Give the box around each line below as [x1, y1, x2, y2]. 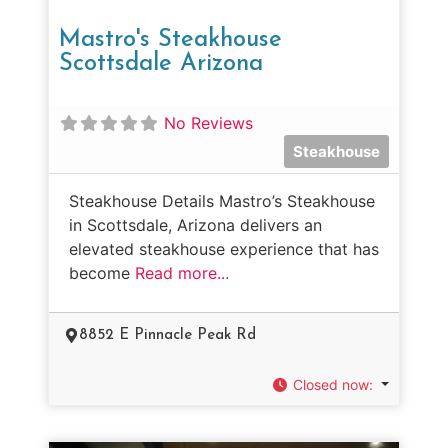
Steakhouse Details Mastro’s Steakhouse [69, 190, 375, 211]
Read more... [135, 262, 229, 283]
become [69, 262, 135, 283]
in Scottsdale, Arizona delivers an [69, 214, 322, 235]
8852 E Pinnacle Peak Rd [79, 327, 256, 343]
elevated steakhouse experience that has [69, 238, 379, 259]
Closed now [293, 375, 370, 393]
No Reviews [164, 112, 253, 133]
